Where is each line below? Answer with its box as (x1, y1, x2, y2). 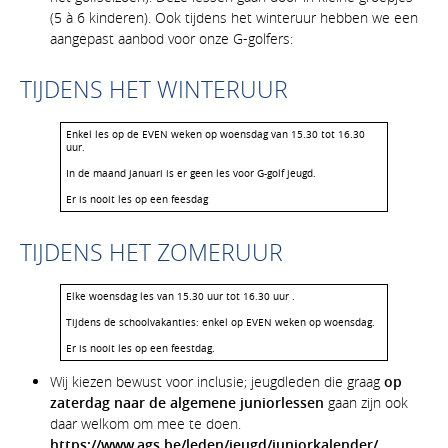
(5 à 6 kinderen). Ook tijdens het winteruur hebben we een (50, 8, 418, 28)
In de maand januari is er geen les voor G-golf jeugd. (66, 166, 316, 180)
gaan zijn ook (328, 393, 408, 413)
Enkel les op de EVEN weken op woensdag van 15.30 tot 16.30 (66, 127, 365, 141)
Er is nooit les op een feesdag (66, 192, 208, 206)
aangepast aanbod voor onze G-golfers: (50, 29, 293, 49)
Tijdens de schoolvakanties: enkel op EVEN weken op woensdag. (66, 316, 375, 330)
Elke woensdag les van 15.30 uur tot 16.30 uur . (66, 290, 295, 304)
